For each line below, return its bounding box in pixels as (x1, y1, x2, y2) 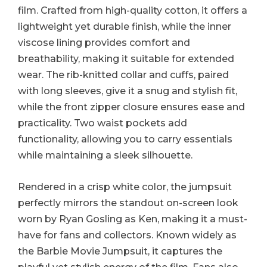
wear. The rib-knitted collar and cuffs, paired (18, 69, 229, 81)
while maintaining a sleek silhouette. (18, 150, 193, 162)
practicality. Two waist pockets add (18, 117, 187, 129)
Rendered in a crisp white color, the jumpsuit (18, 181, 232, 193)
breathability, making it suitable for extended (18, 53, 234, 65)
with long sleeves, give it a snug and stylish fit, (18, 85, 237, 97)
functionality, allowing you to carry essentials (18, 133, 232, 145)
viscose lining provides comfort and (18, 37, 190, 49)
